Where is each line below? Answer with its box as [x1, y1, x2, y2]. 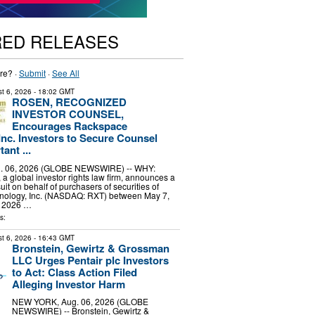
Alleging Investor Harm [11, 276, 125, 292]
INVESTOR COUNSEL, [11, 106, 124, 122]
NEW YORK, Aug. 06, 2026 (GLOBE [11, 295, 148, 308]
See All [51, 67, 79, 79]
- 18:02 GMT [31, 86, 75, 96]
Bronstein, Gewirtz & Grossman [11, 240, 169, 256]
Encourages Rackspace [11, 118, 127, 134]
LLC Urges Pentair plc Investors [11, 252, 169, 268]
